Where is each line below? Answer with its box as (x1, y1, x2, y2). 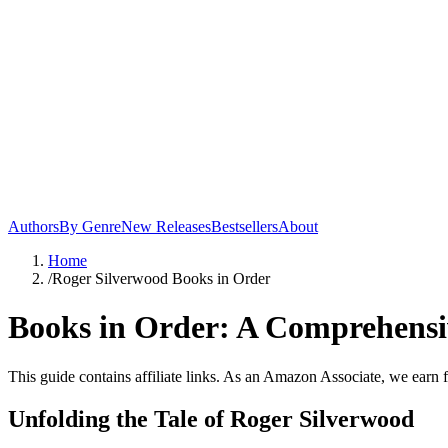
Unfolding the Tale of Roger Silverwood (8, 405, 414, 432)
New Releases (121, 218, 211, 235)
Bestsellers (211, 218, 278, 235)
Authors (8, 218, 59, 235)
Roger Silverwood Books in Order (52, 270, 270, 287)
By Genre (59, 218, 121, 235)
